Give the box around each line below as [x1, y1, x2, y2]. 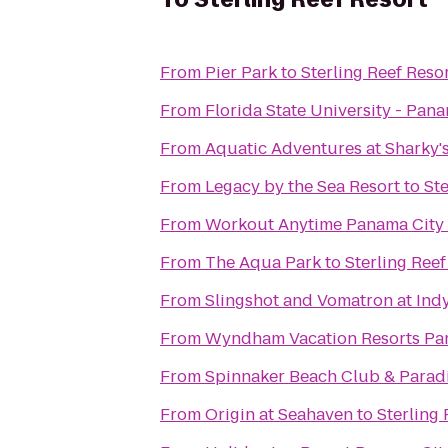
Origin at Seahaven [205, 403, 353, 426]
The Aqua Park [205, 251, 321, 274]
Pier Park [205, 61, 277, 84]
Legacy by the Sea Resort [205, 175, 400, 198]
